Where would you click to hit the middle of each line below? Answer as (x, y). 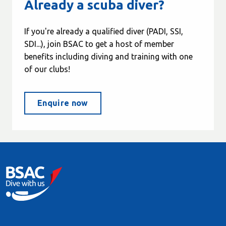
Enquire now (63, 103)
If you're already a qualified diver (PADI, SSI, (104, 32)
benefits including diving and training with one (108, 57)
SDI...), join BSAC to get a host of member (99, 44)
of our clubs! (47, 69)
